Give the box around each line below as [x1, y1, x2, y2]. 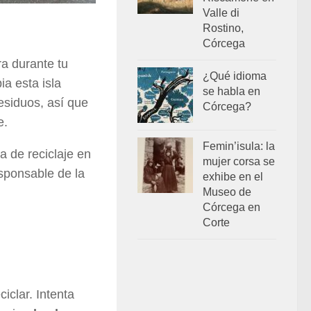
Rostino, [203, 22, 244, 35]
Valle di [203, 7, 239, 19]
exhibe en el [203, 171, 263, 183]
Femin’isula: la [203, 140, 275, 153]
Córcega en [203, 201, 260, 214]
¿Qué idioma [203, 70, 267, 83]
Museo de [203, 186, 251, 199]
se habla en [203, 85, 260, 98]
